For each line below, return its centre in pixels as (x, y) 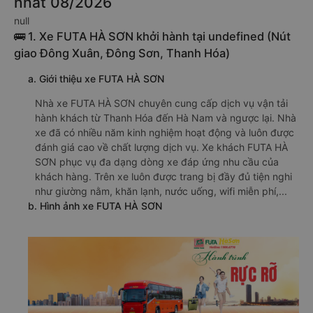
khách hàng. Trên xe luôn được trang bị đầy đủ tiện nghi (163, 176)
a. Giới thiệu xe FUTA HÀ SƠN (96, 79)
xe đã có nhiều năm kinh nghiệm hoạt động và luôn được (165, 132)
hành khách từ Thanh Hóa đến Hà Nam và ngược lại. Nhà (166, 118)
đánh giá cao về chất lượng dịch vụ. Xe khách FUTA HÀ (161, 147)
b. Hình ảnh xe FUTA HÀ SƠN (95, 206)
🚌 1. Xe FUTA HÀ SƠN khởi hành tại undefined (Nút (152, 36)
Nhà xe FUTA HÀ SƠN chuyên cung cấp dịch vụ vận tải (161, 103)
